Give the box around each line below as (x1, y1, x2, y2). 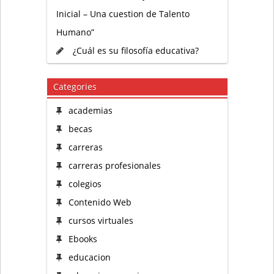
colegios (68, 178, 102, 190)
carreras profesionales (68, 160, 161, 172)
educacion (68, 251, 111, 264)
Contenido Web (68, 196, 131, 209)
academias (68, 105, 113, 117)
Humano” (56, 26, 94, 39)
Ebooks (68, 233, 97, 245)
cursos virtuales (68, 215, 133, 227)
